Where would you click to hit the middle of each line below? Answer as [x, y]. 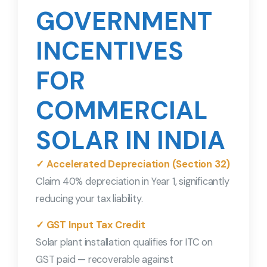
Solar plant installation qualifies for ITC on [125, 243]
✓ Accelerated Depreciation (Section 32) [133, 164]
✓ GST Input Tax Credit [91, 225]
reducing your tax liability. [89, 199]
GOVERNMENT [124, 21]
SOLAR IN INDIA [131, 141]
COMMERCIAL [122, 111]
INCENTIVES [110, 51]
